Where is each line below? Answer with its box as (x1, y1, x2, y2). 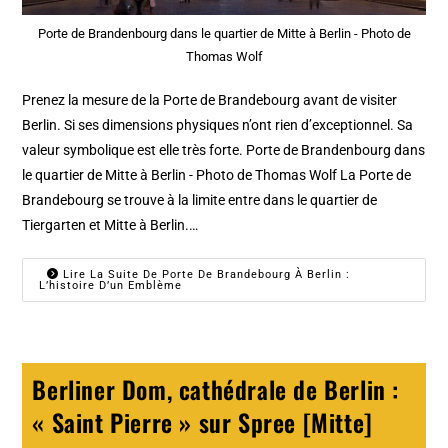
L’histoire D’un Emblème (39, 278, 183, 292)
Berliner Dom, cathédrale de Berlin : (32, 370, 400, 407)
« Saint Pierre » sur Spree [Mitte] (32, 403, 373, 440)
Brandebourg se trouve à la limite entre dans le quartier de (22, 191, 378, 208)
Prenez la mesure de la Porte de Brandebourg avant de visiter (22, 91, 398, 108)
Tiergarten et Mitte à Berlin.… (22, 216, 199, 233)
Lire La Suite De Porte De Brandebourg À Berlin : (59, 267, 351, 281)
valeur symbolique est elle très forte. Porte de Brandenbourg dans (22, 141, 426, 158)
